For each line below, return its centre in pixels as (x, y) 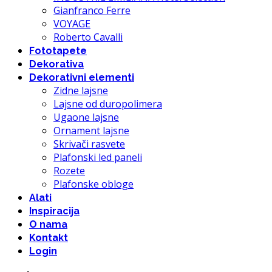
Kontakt (49, 238)
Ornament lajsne (91, 131)
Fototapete (58, 51)
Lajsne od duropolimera (108, 104)
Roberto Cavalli (88, 37)
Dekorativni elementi (82, 78)
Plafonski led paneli (98, 158)
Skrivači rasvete (89, 144)
